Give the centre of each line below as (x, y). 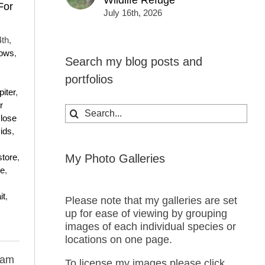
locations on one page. (118, 239)
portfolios (89, 80)
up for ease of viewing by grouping (146, 213)
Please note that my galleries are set (151, 200)
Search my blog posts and (133, 62)
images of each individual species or (150, 226)
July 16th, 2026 (132, 13)
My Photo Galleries (115, 158)
